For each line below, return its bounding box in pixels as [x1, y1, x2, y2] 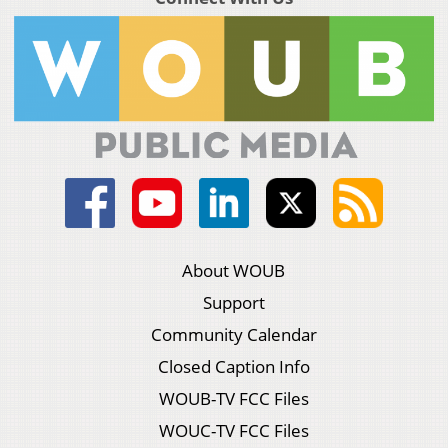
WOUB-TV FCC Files [159, 386, 310, 410]
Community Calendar [150, 322, 317, 346]
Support [202, 290, 265, 314]
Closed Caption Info [157, 354, 310, 378]
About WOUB [182, 258, 286, 282]
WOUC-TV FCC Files [159, 418, 310, 442]
